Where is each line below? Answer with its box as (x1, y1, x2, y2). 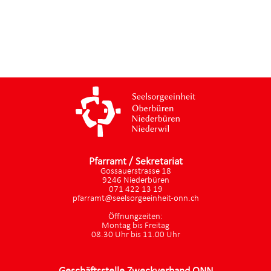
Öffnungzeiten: (108, 212, 163, 221)
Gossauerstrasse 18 (100, 166, 171, 176)
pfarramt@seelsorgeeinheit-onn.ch (72, 194, 199, 203)
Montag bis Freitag (102, 221, 169, 230)
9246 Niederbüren (102, 175, 169, 185)
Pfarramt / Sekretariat (88, 155, 183, 168)
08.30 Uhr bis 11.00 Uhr (91, 230, 180, 240)
